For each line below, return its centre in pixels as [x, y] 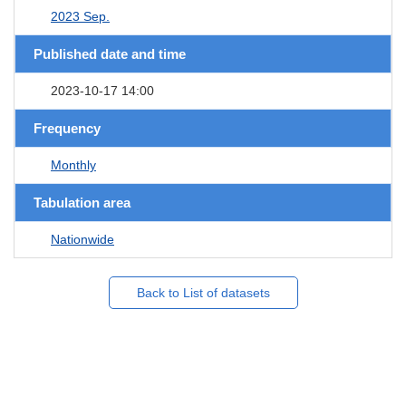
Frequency [67, 128]
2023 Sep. [80, 16]
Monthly [73, 164]
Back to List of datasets [203, 292]
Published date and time [110, 53]
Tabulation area [82, 202]
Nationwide [82, 239]
